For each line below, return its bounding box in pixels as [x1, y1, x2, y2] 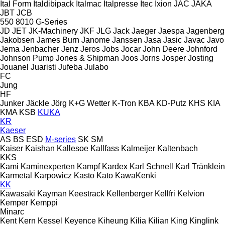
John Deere [143, 44, 184, 53]
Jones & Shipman [56, 53, 119, 62]
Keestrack [69, 189, 104, 198]
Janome [81, 35, 110, 44]
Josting [188, 53, 213, 62]
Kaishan [25, 144, 55, 153]
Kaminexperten [21, 162, 75, 171]
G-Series [36, 17, 67, 26]
